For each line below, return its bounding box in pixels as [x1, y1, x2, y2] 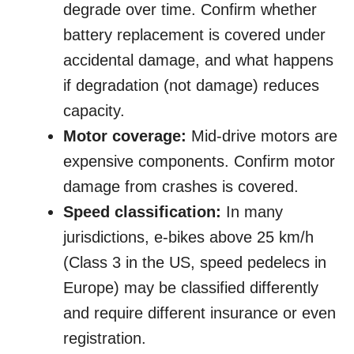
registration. [63, 330, 146, 348]
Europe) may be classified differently [63, 279, 318, 297]
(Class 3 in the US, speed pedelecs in [63, 254, 326, 272]
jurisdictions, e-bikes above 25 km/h [63, 228, 314, 247]
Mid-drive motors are [186, 127, 337, 145]
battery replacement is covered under [63, 26, 326, 44]
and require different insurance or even [63, 304, 336, 322]
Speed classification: [63, 203, 221, 221]
